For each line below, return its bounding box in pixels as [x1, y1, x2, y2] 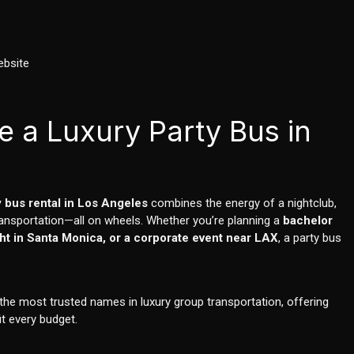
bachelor [283, 213, 333, 228]
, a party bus [278, 231, 342, 246]
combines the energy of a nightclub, [148, 196, 337, 211]
